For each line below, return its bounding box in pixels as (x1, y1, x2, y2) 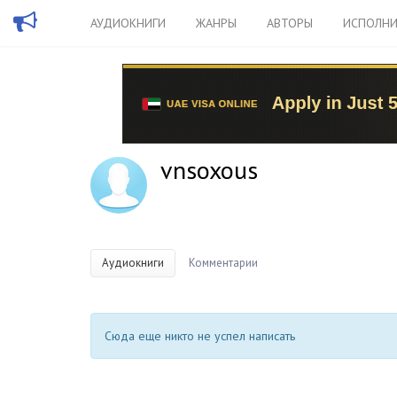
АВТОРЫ (267, 15, 313, 31)
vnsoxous (160, 153, 258, 186)
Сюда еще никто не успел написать (105, 328, 295, 344)
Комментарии (189, 255, 258, 270)
